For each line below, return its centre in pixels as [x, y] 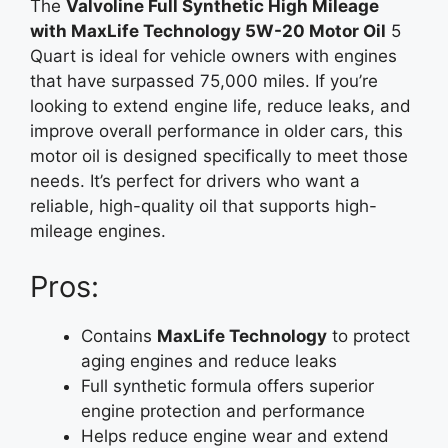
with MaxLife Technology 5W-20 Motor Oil [208, 31]
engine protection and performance [223, 410]
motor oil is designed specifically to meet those [219, 156]
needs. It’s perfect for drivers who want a [195, 181]
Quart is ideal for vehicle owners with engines [213, 56]
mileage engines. [98, 231]
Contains [119, 335]
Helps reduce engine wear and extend [235, 435]
